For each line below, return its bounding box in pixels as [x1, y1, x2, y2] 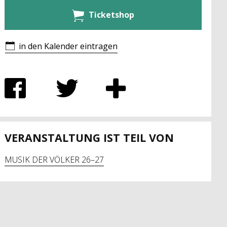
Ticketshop [88, 9, 134, 20]
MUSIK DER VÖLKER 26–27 [4, 154, 104, 165]
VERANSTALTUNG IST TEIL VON [4, 130, 174, 145]
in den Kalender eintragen [19, 40, 118, 52]
